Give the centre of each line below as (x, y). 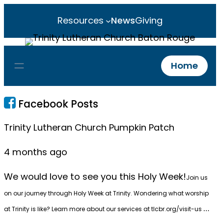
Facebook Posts (58, 104)
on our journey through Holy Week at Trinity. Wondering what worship (106, 193)
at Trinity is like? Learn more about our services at (78, 209)
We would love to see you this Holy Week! (95, 177)
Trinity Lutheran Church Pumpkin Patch (89, 127)
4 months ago (36, 152)
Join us (197, 178)
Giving (149, 21)
